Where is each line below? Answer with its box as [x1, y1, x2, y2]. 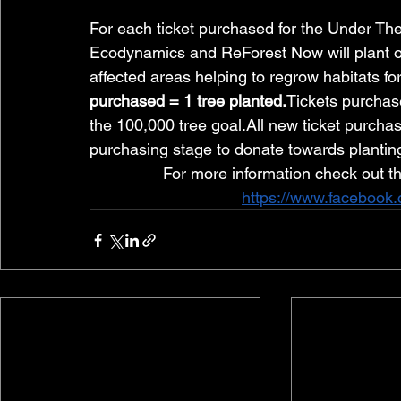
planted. [229, 91, 286, 111]
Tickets [286, 91, 337, 111]
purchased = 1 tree [90, 91, 229, 111]
